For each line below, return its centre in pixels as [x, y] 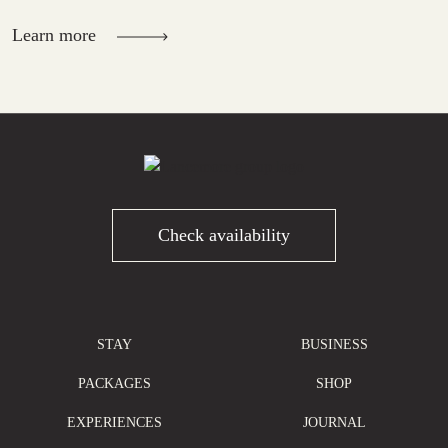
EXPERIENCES [114, 423]
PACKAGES [114, 384]
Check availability [224, 235]
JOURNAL [334, 423]
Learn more [56, 35]
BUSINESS [334, 345]
